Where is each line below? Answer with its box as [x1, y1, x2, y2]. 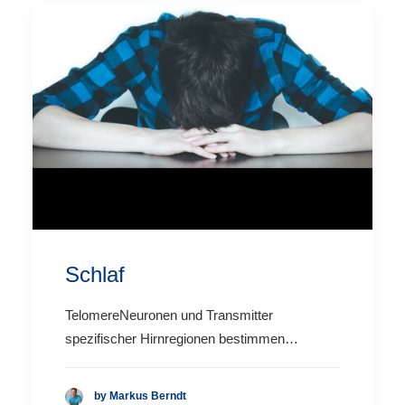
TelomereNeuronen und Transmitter [65, 306, 273, 323]
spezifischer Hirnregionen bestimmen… [65, 330, 298, 346]
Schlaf [65, 261, 125, 287]
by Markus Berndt [94, 390, 186, 403]
